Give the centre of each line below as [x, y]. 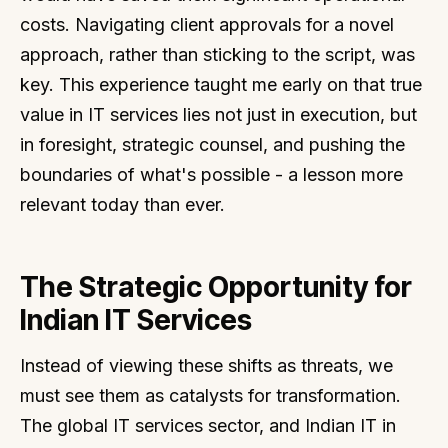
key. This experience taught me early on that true [221, 85]
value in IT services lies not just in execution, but [218, 115]
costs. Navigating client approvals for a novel [207, 25]
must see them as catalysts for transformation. [210, 395]
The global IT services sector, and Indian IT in [208, 425]
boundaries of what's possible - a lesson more [211, 175]
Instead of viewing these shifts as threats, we [206, 365]
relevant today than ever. [122, 205]
